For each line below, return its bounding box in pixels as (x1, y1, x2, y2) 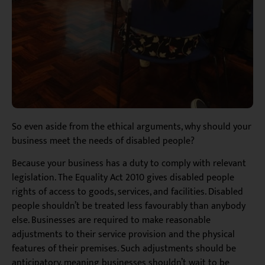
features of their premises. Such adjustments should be (12, 241, 236, 257)
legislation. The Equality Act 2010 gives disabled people (12, 170, 234, 186)
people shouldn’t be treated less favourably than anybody (12, 198, 245, 215)
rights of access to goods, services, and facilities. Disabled (12, 184, 243, 201)
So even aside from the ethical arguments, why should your (12, 119, 251, 135)
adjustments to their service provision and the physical (12, 227, 235, 243)
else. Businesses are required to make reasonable (12, 212, 211, 229)
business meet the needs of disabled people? (12, 133, 195, 150)
